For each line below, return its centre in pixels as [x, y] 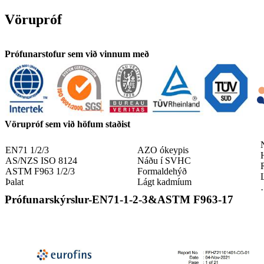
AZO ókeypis [163, 150]
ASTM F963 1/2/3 [40, 171]
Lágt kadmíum [164, 181]
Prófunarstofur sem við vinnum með [77, 54]
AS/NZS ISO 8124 [41, 160]
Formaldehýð [162, 171]
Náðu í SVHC [164, 160]
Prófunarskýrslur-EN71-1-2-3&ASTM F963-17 [119, 199]
